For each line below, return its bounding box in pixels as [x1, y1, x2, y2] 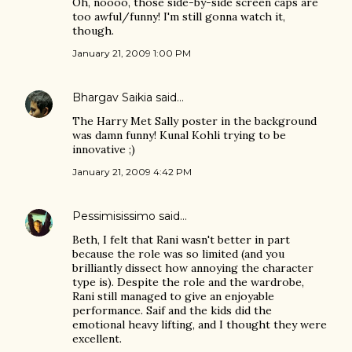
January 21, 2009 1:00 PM [72, 47, 191, 59]
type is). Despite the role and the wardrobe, [72, 275, 304, 289]
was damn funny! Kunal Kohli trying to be [72, 128, 286, 142]
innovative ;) [72, 142, 135, 156]
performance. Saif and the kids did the [72, 303, 272, 317]
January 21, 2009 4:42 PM [72, 166, 192, 178]
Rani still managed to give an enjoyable [72, 289, 274, 303]
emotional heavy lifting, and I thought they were [72, 317, 327, 332]
